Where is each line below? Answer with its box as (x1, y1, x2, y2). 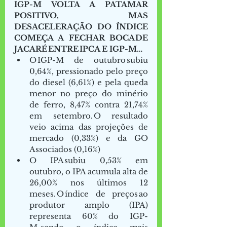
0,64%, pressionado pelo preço (29, 66, 148, 76)
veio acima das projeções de (29, 122, 148, 132)
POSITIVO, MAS (14, 10, 148, 20)
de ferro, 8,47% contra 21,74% (29, 99, 148, 109)
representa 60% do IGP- (29, 211, 148, 221)
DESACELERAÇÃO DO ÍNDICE (14, 21, 148, 31)
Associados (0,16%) (29, 144, 102, 154)
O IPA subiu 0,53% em (29, 155, 148, 165)
